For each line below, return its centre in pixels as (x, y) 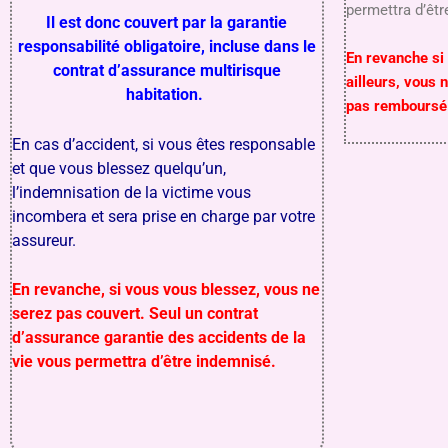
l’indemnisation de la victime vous (131, 192)
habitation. (167, 95)
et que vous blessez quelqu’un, (119, 168)
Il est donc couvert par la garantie (167, 23)
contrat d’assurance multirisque (166, 71)
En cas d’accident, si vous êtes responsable (163, 144)
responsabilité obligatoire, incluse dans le (166, 47)
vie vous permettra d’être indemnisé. (146, 362)
